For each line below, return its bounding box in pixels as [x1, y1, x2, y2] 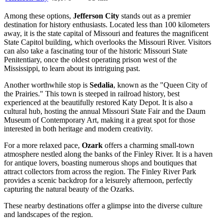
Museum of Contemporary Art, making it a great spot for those [4, 116, 195, 125]
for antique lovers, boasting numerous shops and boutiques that [4, 159, 197, 167]
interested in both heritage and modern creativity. [4, 125, 153, 133]
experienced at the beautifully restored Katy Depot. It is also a [4, 98, 193, 107]
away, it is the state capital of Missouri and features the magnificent [4, 29, 208, 38]
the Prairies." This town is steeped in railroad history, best [4, 90, 180, 98]
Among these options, [4, 12, 73, 20]
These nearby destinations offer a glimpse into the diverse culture [4, 201, 202, 210]
